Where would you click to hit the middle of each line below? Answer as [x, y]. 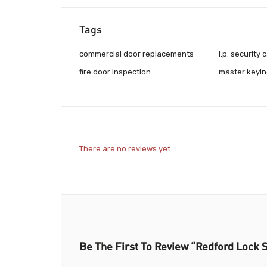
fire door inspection [115, 72]
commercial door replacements [136, 54]
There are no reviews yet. [126, 148]
